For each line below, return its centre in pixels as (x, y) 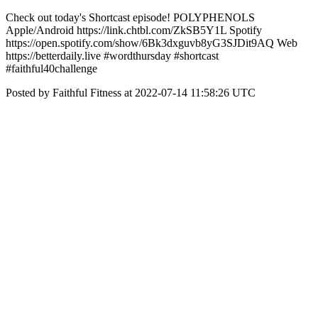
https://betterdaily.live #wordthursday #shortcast (112, 56)
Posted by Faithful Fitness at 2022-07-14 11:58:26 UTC (131, 93)
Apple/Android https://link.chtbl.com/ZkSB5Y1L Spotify (134, 30)
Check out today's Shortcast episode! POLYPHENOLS (130, 17)
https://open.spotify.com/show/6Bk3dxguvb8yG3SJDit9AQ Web (152, 43)
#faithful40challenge (51, 68)
